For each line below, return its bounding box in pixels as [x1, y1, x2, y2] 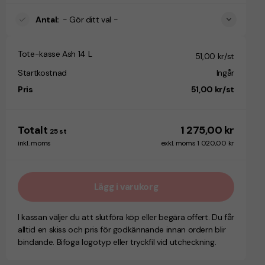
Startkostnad [18, 67, 67, 78]
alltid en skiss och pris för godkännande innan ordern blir [18, 224, 226, 235]
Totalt [18, 122, 48, 137]
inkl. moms [18, 138, 51, 148]
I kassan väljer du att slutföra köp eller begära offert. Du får [18, 211, 234, 222]
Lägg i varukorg [93, 180, 159, 193]
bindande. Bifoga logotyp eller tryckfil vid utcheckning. [18, 236, 216, 247]
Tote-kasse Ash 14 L [18, 48, 92, 59]
